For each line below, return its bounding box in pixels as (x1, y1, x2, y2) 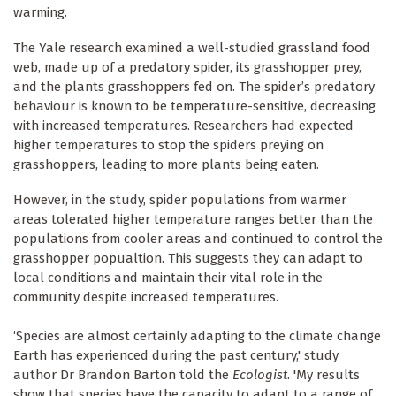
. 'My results (287, 367, 360, 384)
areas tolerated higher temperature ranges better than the (13, 211, 373, 228)
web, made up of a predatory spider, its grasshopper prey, (13, 59, 362, 76)
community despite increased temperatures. (13, 289, 278, 306)
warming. (13, 4, 67, 21)
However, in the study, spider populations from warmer (13, 192, 346, 209)
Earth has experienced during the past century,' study (13, 347, 339, 364)
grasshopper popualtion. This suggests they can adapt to (13, 250, 362, 267)
